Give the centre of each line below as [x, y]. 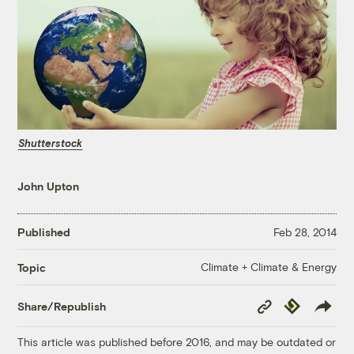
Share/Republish [62, 306]
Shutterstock [51, 143]
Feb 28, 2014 [305, 232]
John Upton [49, 186]
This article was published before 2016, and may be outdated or [177, 342]
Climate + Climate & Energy [268, 267]
